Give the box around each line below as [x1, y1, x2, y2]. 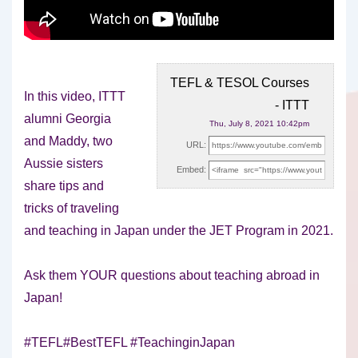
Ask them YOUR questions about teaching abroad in [24, 268, 320, 283]
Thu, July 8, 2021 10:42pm [209, 119, 309, 129]
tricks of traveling [24, 201, 119, 216]
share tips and [24, 179, 104, 193]
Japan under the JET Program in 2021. [114, 224, 333, 238]
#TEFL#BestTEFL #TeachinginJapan [24, 336, 235, 350]
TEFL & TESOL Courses [170, 76, 309, 90]
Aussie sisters [24, 157, 103, 171]
